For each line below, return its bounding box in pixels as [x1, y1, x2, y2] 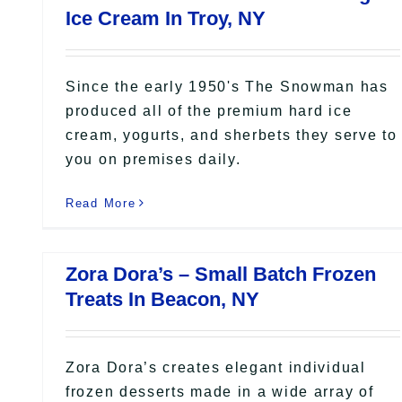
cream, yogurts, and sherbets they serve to [66, 127, 398, 143]
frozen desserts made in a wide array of [66, 383, 374, 399]
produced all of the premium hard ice [66, 102, 353, 118]
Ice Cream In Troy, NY [66, 6, 266, 30]
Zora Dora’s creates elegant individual [66, 359, 366, 375]
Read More [66, 196, 136, 210]
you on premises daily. [66, 151, 241, 167]
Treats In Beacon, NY [66, 287, 259, 310]
